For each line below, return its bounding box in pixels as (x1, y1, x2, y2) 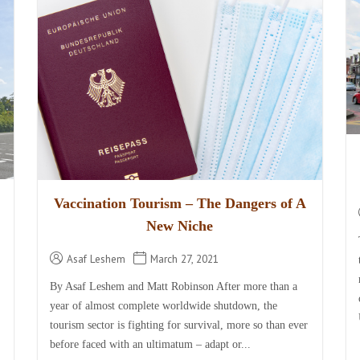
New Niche (146, 217, 214, 234)
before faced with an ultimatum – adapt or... (50, 337, 252, 350)
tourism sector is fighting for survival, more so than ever (50, 318, 309, 331)
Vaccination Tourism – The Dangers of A (53, 194, 306, 211)
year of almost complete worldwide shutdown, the (50, 299, 278, 312)
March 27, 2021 (150, 251, 219, 266)
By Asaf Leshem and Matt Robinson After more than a (50, 280, 298, 292)
